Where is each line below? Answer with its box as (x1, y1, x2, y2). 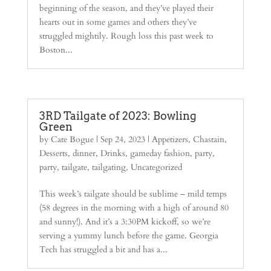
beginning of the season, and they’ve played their (39, 2, 214, 14)
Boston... (39, 44, 73, 56)
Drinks (100, 148, 125, 159)
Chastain (192, 134, 224, 145)
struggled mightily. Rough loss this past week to (39, 30, 214, 42)
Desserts (39, 148, 68, 159)
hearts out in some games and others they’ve (39, 16, 197, 28)
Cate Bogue (50, 134, 94, 145)
